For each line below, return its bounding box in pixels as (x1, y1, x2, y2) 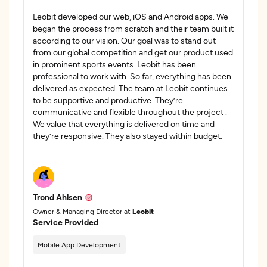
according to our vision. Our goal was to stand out (33, 35, 216, 45)
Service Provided (33, 217, 98, 227)
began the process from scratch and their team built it (33, 23, 234, 33)
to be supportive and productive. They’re (33, 95, 183, 105)
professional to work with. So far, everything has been (33, 71, 231, 81)
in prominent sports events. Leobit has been (33, 59, 196, 69)
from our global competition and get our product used (33, 47, 233, 57)
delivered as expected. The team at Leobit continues (33, 83, 228, 93)
